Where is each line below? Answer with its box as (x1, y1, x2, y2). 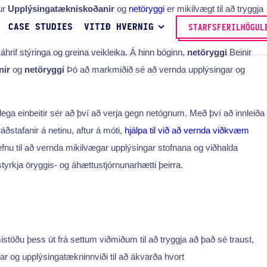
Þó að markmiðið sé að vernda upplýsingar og (64, 64, 245, 74)
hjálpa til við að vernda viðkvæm (125, 125, 249, 135)
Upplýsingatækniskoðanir (8, 4, 114, 14)
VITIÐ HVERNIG (83, 23, 154, 32)
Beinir (227, 46, 252, 57)
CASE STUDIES (8, 23, 73, 32)
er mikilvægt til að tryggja (164, 4, 263, 14)
